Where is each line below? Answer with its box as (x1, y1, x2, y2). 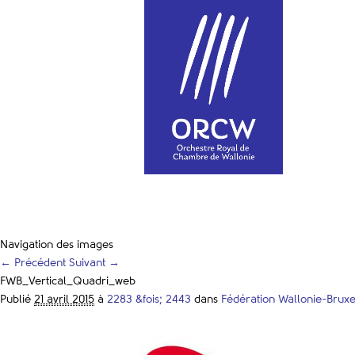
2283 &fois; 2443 (107, 293, 191, 305)
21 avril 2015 (34, 293, 94, 305)
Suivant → (69, 257, 120, 269)
